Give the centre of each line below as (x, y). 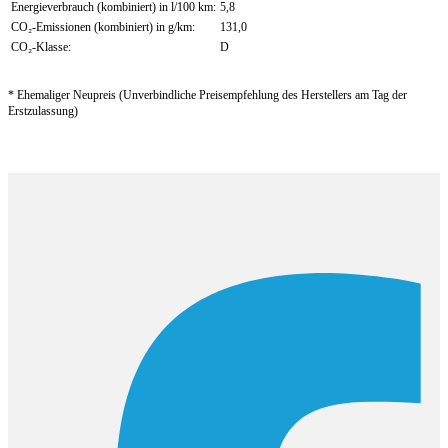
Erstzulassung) (43, 111)
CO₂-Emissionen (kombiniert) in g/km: (103, 26)
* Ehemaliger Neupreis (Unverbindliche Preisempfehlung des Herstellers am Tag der (207, 95)
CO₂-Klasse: (41, 46)
